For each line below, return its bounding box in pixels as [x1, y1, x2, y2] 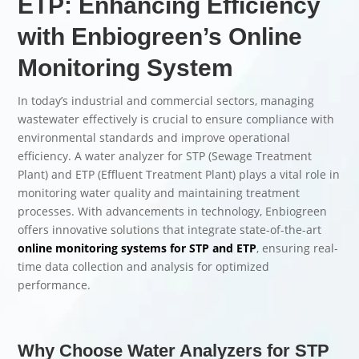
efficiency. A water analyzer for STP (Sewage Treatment [18, 148, 313, 164]
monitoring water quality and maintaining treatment [18, 185, 301, 201]
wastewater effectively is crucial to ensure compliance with [18, 111, 335, 127]
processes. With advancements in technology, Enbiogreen [18, 204, 328, 220]
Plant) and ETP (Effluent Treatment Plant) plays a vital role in [18, 167, 341, 183]
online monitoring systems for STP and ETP [18, 240, 257, 256]
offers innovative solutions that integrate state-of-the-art [18, 222, 322, 238]
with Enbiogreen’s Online [18, 23, 303, 50]
